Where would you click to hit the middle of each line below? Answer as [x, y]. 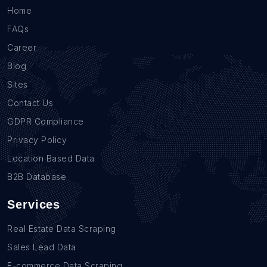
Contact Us [30, 103]
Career [22, 48]
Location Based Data [51, 159]
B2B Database [37, 177]
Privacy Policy [37, 140]
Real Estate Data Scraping [62, 229]
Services [34, 205]
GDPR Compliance [46, 122]
